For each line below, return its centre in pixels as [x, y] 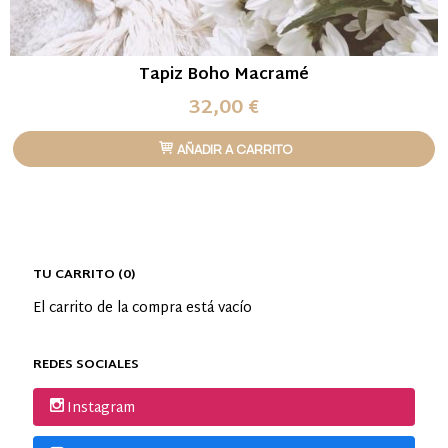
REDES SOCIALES [86, 364]
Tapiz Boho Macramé [224, 75]
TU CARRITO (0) [84, 274]
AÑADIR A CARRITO [233, 148]
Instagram [100, 408]
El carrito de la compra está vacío [142, 308]
